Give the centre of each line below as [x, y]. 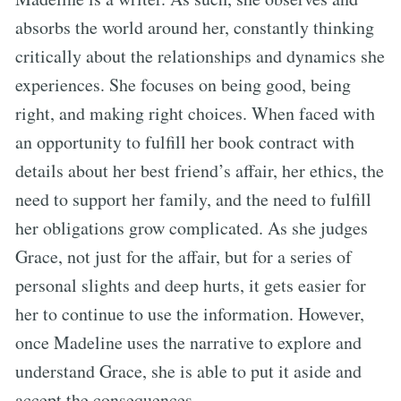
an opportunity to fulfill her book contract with [185, 141]
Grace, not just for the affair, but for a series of [183, 256]
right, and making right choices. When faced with [195, 113]
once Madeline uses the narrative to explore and [188, 342]
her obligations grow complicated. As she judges [192, 227]
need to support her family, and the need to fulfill [193, 199]
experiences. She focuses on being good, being [183, 84]
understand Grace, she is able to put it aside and [188, 371]
